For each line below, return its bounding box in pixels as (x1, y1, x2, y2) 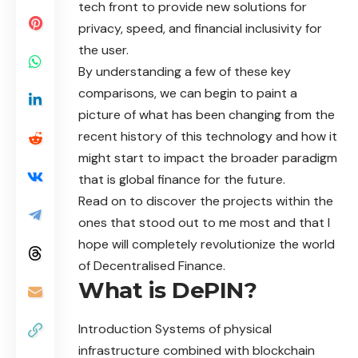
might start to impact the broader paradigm (78, 149, 337, 166)
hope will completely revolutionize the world (78, 235, 335, 253)
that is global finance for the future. (78, 170, 285, 188)
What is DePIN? (78, 276, 257, 304)
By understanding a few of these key (78, 62, 291, 80)
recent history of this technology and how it (78, 127, 337, 145)
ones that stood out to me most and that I (78, 213, 330, 231)
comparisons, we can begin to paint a (78, 84, 297, 101)
